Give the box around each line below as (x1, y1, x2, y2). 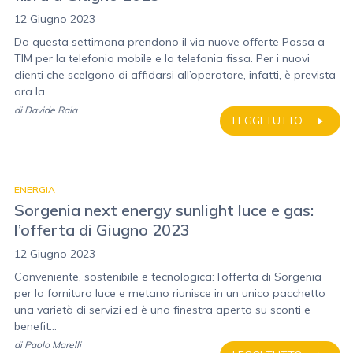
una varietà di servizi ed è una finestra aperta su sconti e (14, 303, 310, 317)
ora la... (14, 84, 52, 98)
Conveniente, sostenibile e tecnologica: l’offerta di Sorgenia (14, 269, 321, 284)
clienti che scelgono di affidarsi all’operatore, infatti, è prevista (14, 68, 336, 82)
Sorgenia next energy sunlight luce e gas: (14, 200, 314, 220)
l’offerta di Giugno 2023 (14, 220, 190, 240)
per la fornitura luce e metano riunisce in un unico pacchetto (14, 286, 325, 300)
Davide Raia (24, 104, 77, 116)
